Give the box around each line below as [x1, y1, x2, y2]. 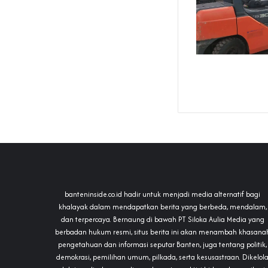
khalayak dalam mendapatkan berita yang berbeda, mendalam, [58, 202, 267, 212]
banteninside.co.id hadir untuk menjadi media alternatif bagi [65, 189, 261, 200]
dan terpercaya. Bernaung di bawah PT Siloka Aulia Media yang [60, 214, 264, 225]
